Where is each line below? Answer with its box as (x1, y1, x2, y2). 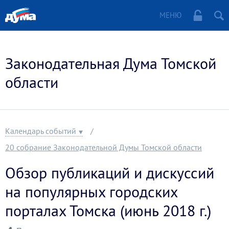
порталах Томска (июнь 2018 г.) (5, 200, 211, 220)
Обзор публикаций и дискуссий (5, 163, 214, 182)
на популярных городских (5, 181, 177, 201)
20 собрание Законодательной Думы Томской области (5, 142, 202, 152)
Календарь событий (5, 126, 76, 136)
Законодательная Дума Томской (5, 53, 216, 73)
